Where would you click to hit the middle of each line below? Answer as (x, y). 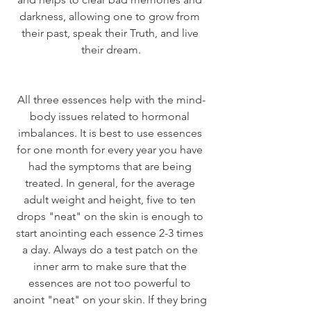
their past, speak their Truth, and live (111, 33)
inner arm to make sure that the (111, 267)
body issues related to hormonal (111, 117)
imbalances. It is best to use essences (111, 133)
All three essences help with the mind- (111, 100)
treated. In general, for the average (111, 183)
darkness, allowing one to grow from (111, 17)
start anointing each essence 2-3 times (111, 233)
